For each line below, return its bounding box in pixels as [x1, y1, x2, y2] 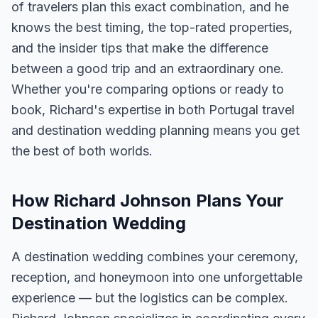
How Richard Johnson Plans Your [11, 190, 284, 211]
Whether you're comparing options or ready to [11, 82, 284, 97]
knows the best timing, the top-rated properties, [11, 20, 292, 35]
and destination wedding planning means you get [11, 123, 300, 138]
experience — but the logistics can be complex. [11, 290, 288, 305]
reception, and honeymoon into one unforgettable [11, 270, 302, 285]
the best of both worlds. [11, 143, 153, 158]
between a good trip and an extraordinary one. [11, 61, 284, 76]
